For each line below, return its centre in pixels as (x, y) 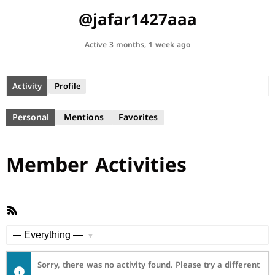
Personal (31, 118)
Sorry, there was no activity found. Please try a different (149, 265)
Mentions (84, 118)
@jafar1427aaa (137, 20)
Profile (68, 86)
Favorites (138, 118)
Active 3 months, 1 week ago (137, 45)
